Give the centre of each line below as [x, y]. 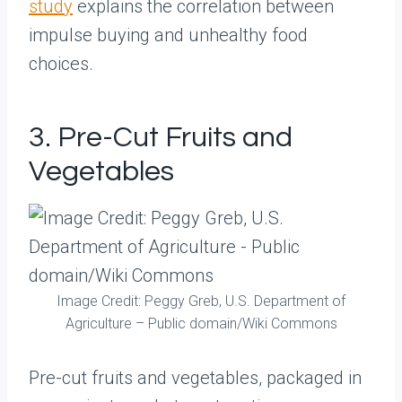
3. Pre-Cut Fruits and [161, 138]
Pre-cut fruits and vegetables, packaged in [195, 378]
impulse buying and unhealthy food [168, 35]
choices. [61, 64]
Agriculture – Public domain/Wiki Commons [201, 323]
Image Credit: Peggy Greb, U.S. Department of [201, 301]
